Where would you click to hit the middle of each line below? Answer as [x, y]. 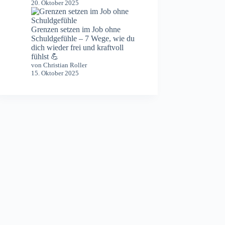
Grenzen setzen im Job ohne [76, 30]
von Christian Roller [59, 65]
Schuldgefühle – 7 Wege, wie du [83, 39]
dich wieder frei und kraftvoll [78, 48]
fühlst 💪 [45, 57]
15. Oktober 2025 [55, 73]
